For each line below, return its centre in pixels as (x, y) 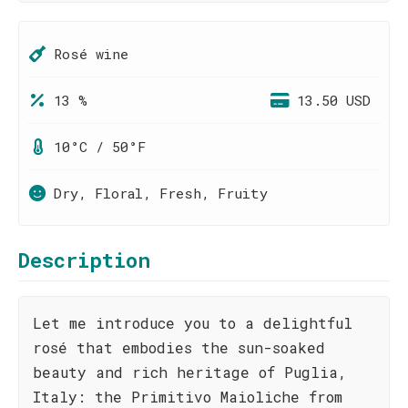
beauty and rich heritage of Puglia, (190, 372)
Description (84, 260)
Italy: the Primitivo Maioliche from (188, 397)
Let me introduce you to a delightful (193, 323)
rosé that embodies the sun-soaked (179, 347)
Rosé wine (91, 54)
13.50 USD (334, 100)
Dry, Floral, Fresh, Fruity (161, 193)
